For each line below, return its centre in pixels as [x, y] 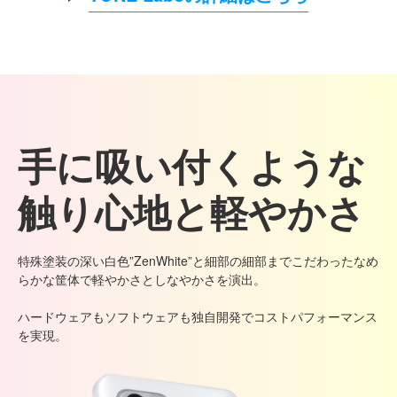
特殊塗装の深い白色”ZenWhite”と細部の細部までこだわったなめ [198, 260]
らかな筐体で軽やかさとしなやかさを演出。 [142, 279]
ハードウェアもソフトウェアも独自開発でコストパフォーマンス [198, 316]
